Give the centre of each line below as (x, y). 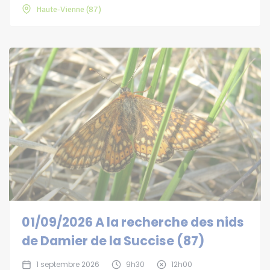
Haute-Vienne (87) (69, 9)
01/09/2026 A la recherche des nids (133, 222)
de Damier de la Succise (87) (113, 241)
